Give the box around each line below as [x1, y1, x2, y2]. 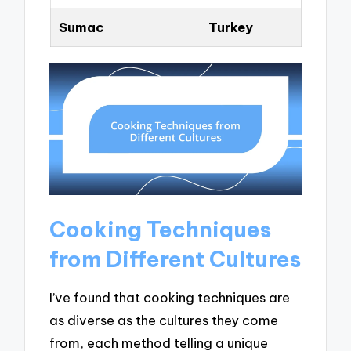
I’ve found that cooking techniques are [49, 289, 291, 306]
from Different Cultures [49, 244, 302, 273]
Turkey [208, 18, 253, 35]
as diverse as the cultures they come [49, 312, 279, 329]
